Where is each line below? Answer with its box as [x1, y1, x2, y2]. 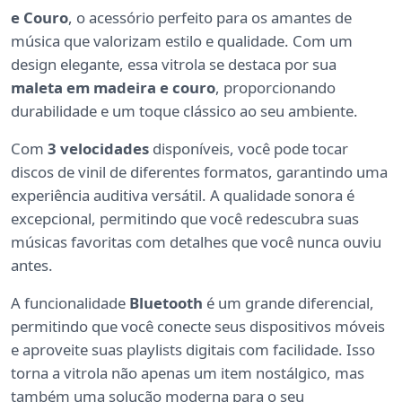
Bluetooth [129, 293, 203, 314]
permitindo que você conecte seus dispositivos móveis [11, 316, 385, 337]
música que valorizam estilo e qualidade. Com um [11, 31, 353, 52]
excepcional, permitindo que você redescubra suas [11, 208, 359, 230]
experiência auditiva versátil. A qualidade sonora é [11, 185, 354, 206]
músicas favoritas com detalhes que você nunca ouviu [11, 232, 381, 253]
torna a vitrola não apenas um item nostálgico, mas [11, 363, 364, 384]
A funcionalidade [11, 293, 129, 314]
